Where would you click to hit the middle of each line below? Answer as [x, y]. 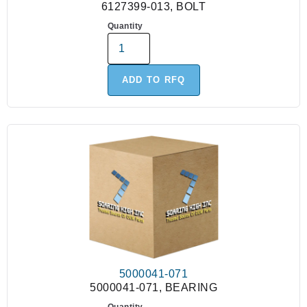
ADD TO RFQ [153, 80]
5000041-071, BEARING [153, 288]
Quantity [125, 26]
